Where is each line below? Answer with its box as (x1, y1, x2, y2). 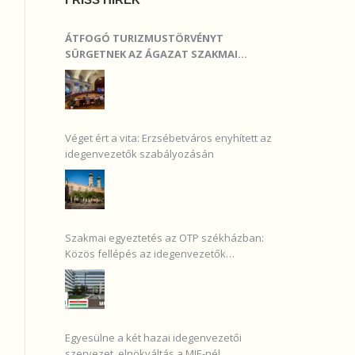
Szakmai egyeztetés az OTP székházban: (65, 231, 264, 245)
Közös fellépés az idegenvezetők (65, 246, 226, 261)
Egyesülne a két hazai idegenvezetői (65, 330, 242, 345)
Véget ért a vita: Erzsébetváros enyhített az (65, 131, 272, 145)
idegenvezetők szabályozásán (65, 147, 214, 161)
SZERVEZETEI (65, 63, 131, 77)
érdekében (65, 262, 119, 277)
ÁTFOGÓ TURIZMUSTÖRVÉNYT (65, 31, 223, 45)
